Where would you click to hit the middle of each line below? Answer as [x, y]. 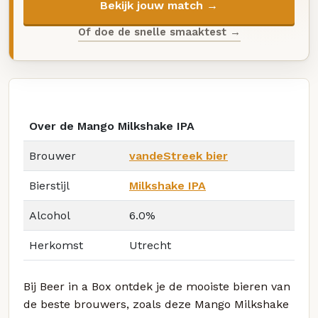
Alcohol [50, 216]
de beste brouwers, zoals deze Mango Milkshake [156, 305]
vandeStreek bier [179, 156]
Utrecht [150, 246]
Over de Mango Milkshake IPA [112, 126]
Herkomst [56, 246]
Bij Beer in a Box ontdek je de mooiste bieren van [157, 287]
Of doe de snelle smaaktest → [159, 32]
